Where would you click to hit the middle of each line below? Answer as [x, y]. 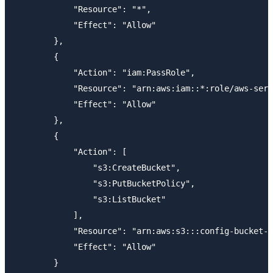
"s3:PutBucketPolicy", [105, 184]
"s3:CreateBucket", [97, 168]
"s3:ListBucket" [90, 200]
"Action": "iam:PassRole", [105, 73]
